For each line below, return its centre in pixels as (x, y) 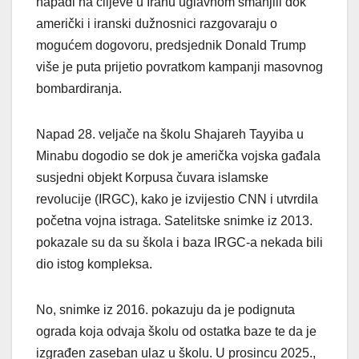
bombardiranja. (79, 89)
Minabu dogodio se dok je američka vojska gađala (178, 156)
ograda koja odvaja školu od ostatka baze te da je (176, 332)
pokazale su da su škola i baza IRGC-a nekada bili (179, 243)
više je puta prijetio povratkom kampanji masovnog (179, 67)
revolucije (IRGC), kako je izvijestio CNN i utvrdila (177, 200)
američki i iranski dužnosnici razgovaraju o (157, 24)
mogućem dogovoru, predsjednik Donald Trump (171, 46)
